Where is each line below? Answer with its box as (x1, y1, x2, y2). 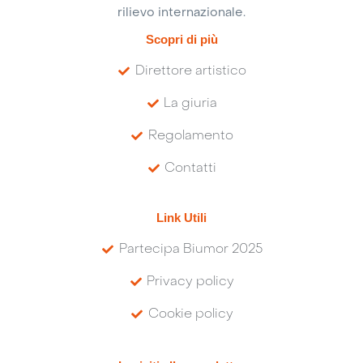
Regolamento (147, 130, 233, 143)
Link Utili (156, 210, 207, 224)
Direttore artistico (135, 65, 246, 79)
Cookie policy (147, 307, 233, 321)
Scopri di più (145, 32, 218, 47)
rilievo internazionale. (117, 6, 246, 19)
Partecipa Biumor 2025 (118, 242, 263, 256)
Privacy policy (147, 275, 235, 288)
